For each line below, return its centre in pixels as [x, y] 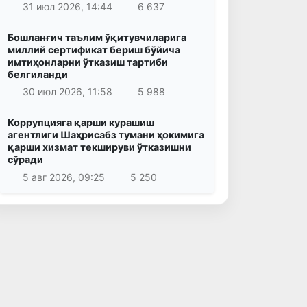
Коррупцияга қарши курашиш [81, 123]
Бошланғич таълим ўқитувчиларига [97, 37]
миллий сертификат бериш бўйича [94, 49]
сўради [25, 160]
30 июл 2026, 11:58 [67, 92]
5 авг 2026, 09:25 [63, 177]
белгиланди [38, 74]
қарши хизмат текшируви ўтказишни [99, 147]
